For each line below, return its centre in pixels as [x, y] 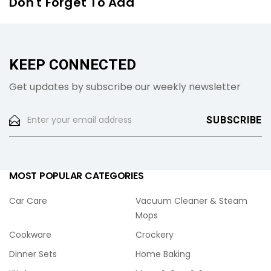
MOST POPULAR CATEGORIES [77, 176]
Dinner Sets [33, 254]
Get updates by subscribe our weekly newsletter [125, 87]
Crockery [155, 235]
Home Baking [163, 254]
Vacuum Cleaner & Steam [191, 201]
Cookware [30, 235]
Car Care [28, 201]
